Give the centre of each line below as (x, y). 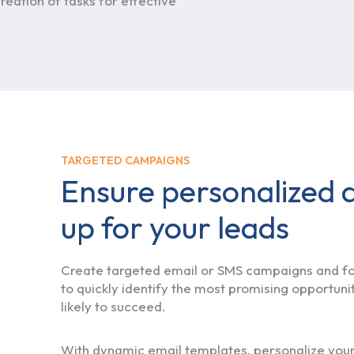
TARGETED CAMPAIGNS (125, 160)
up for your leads (175, 227)
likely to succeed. (113, 307)
